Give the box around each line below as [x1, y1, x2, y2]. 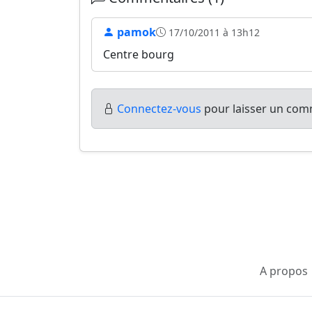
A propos [260, 263, 308, 279]
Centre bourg [103, 47, 174, 62]
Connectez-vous [117, 101, 201, 116]
